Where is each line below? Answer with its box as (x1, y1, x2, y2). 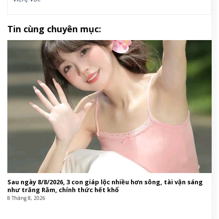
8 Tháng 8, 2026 (7, 195, 45, 202)
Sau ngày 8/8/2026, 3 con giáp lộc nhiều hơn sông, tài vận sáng (7, 177, 203, 187)
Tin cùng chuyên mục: (7, 22, 101, 35)
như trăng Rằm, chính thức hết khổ (7, 185, 119, 195)
